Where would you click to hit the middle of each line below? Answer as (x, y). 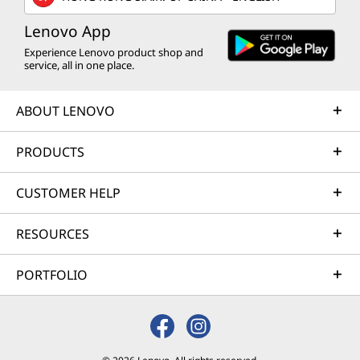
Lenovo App (67, 31)
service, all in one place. (79, 65)
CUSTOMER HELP (68, 193)
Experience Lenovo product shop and (114, 52)
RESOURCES (53, 234)
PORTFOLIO (52, 275)
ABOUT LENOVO (65, 111)
